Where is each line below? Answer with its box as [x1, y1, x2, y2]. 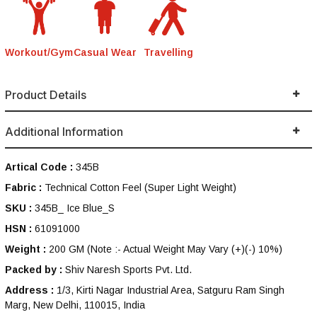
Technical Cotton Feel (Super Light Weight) [45, 182, 236, 194]
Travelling [144, 46, 193, 58]
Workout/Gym [5, 46, 73, 58]
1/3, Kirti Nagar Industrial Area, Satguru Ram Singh [54, 284, 284, 296]
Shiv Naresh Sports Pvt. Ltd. [62, 264, 192, 276]
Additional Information [5, 124, 123, 139]
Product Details [5, 87, 86, 102]
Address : [5, 284, 54, 296]
